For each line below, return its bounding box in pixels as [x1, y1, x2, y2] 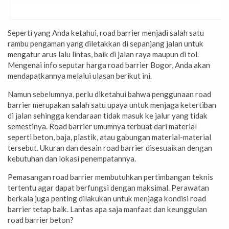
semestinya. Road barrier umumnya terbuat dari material [8, 122, 197, 131]
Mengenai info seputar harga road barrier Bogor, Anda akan [8, 60, 210, 70]
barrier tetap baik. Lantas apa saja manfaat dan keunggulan [8, 204, 207, 214]
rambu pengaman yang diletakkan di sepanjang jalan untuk [8, 39, 203, 49]
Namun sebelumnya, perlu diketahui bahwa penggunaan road [8, 89, 211, 99]
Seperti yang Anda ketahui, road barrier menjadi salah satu [8, 28, 204, 38]
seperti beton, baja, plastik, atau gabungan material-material [8, 132, 211, 142]
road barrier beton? [8, 215, 74, 225]
